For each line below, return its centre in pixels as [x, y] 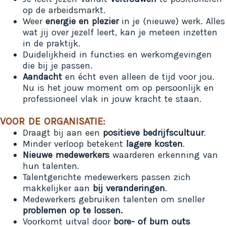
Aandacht [42, 76]
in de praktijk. [51, 43]
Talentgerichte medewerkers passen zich [107, 177]
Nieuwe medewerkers [66, 155]
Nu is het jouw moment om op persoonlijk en [118, 88]
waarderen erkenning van [164, 155]
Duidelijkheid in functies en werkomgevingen [117, 54]
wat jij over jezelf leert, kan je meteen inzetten [120, 32]
